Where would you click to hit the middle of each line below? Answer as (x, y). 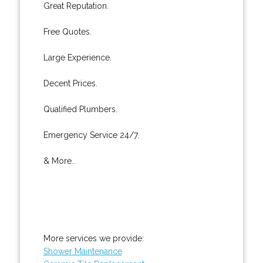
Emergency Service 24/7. (91, 135)
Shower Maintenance (82, 251)
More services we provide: (93, 238)
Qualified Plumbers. (80, 109)
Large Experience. (77, 57)
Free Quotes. (67, 31)
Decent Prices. (70, 83)
